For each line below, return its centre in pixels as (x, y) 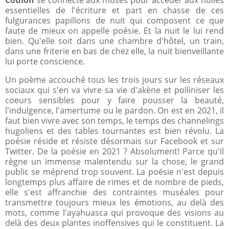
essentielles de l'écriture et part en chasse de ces (114, 10)
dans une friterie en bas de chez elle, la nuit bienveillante (114, 51)
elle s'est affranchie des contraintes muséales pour (114, 192)
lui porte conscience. (45, 61)
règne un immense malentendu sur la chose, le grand (114, 162)
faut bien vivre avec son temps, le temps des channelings (114, 121)
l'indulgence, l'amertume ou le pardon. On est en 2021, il (114, 110)
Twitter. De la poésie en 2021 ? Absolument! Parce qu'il (114, 151)
